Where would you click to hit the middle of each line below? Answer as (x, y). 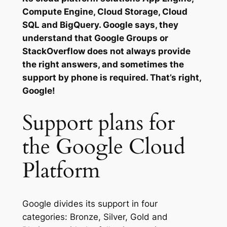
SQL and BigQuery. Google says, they (100, 25)
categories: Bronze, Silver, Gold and (95, 217)
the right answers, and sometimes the (103, 65)
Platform (61, 171)
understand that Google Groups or (95, 38)
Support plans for (98, 123)
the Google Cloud (103, 147)
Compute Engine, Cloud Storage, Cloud (105, 12)
